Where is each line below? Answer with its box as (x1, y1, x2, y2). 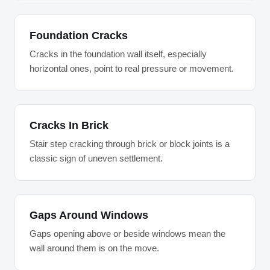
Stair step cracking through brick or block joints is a (30, 139, 230, 149)
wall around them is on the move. (30, 243, 159, 253)
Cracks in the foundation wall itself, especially (30, 49, 207, 59)
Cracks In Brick (30, 119, 108, 131)
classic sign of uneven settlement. (30, 153, 163, 163)
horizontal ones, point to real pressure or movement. (30, 63, 234, 74)
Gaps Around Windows (30, 209, 148, 221)
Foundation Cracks (30, 30, 128, 42)
